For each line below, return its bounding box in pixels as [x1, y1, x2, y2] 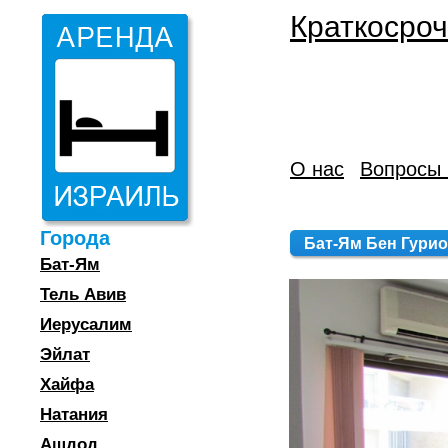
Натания [40, 405, 108, 424]
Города [40, 227, 110, 249]
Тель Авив [40, 285, 126, 304]
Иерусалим [40, 315, 132, 334]
